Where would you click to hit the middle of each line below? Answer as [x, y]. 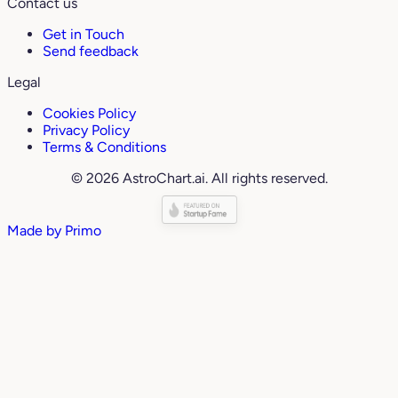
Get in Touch [84, 35]
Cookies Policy [89, 114]
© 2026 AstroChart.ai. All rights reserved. [199, 179]
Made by [36, 231]
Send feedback [91, 52]
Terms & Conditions [104, 147]
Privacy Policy [86, 131]
